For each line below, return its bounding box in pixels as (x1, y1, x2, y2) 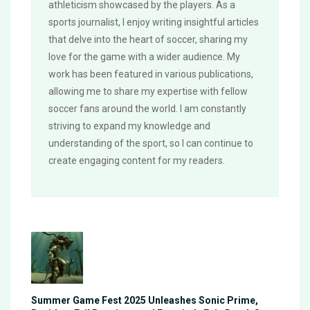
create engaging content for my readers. (48, 155, 225, 167)
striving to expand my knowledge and (48, 120, 210, 132)
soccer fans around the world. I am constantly (48, 103, 246, 115)
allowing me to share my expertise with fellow (48, 86, 248, 98)
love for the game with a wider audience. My (48, 51, 240, 63)
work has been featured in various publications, (48, 69, 253, 80)
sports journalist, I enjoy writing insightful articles (48, 17, 259, 28)
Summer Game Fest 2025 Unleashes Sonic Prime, (31, 295, 258, 307)
